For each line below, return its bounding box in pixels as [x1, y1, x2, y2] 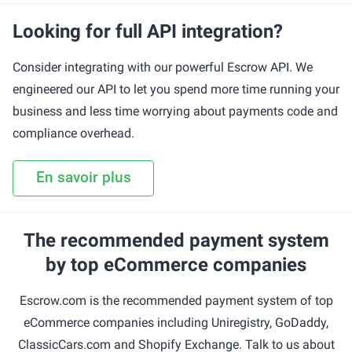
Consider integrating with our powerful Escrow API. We [13, 60, 313, 75]
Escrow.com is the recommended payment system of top [19, 293, 333, 308]
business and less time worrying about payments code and [13, 104, 338, 119]
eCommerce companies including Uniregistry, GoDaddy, [24, 315, 328, 330]
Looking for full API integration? [13, 20, 283, 42]
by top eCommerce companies [46, 254, 306, 276]
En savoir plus [35, 168, 131, 186]
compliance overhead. [13, 126, 134, 141]
